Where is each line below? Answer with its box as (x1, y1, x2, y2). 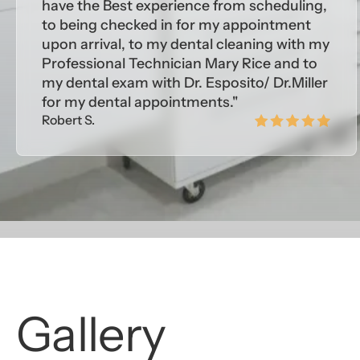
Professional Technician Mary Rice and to (42, 55, 318, 72)
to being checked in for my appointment (42, 16, 312, 34)
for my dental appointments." (42, 93, 239, 111)
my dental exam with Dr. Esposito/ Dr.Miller (42, 74, 329, 92)
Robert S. (42, 112, 96, 129)
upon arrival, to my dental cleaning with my (42, 35, 330, 53)
